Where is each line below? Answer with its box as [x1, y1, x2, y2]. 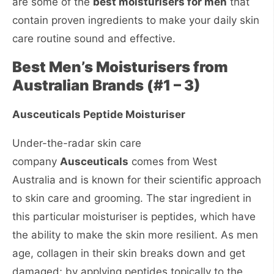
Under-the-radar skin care [12, 137, 141, 149]
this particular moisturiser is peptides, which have [12, 210, 256, 223]
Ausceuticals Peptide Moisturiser [12, 108, 185, 120]
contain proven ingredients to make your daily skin [12, 14, 259, 26]
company [12, 155, 60, 168]
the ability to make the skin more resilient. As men [12, 229, 258, 241]
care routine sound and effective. [12, 32, 176, 45]
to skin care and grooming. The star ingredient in [12, 192, 251, 204]
